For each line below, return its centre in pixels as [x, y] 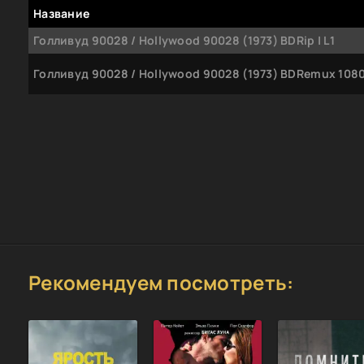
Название [62, 13]
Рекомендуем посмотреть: [161, 282]
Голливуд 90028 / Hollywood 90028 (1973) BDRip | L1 [184, 40]
